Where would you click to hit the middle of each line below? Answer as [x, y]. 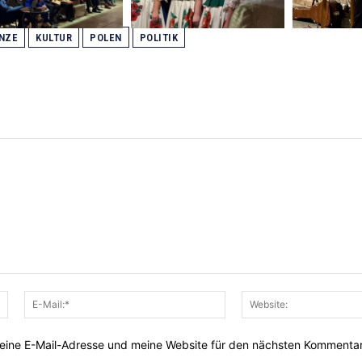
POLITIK [159, 37]
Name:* [28, 298]
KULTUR [54, 37]
